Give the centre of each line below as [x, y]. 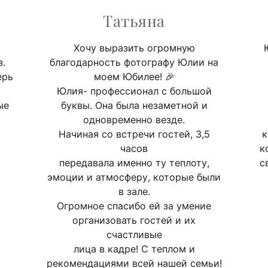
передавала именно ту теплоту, [134, 162]
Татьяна [134, 20]
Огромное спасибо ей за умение [134, 205]
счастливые [134, 234]
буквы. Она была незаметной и [134, 105]
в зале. [134, 191]
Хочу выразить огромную [134, 48]
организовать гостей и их [134, 220]
